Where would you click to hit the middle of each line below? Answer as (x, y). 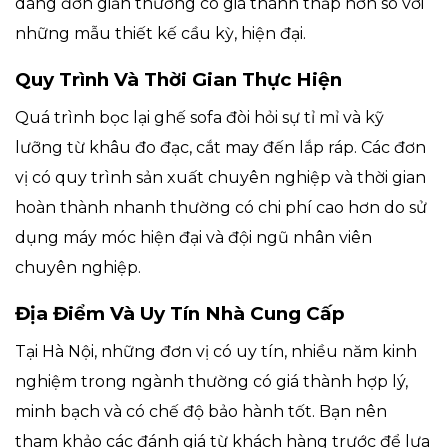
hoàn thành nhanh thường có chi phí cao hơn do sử (221, 207)
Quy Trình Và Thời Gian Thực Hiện (178, 79)
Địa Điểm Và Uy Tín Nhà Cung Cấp (180, 313)
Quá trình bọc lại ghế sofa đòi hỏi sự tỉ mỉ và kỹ (199, 117)
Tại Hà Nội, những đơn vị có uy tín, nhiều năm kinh (216, 351)
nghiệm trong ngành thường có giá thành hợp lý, (211, 381)
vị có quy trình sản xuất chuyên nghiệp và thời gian (220, 177)
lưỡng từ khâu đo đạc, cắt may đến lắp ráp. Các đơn (220, 147)
